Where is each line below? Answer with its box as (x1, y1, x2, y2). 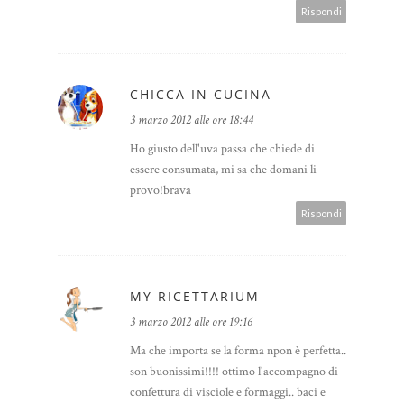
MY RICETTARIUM (130, 288, 260, 306)
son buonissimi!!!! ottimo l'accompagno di (130, 363, 338, 381)
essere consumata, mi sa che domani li (130, 161, 317, 179)
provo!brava (130, 182, 191, 199)
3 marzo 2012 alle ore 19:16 (130, 314, 252, 331)
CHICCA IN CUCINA (130, 86, 271, 104)
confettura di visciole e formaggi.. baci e (130, 384, 326, 401)
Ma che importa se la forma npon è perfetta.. (130, 343, 346, 360)
